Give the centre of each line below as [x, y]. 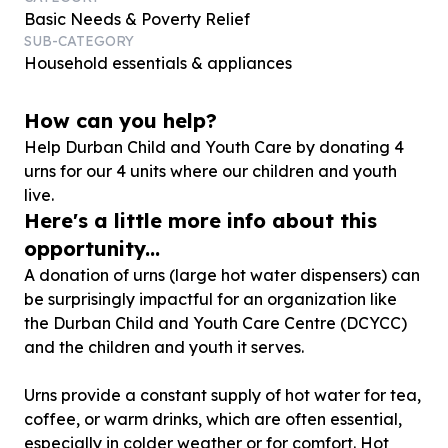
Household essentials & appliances [158, 63]
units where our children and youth [261, 171]
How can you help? [120, 120]
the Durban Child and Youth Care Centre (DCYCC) [215, 323]
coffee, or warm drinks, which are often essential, [213, 419]
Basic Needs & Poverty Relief [137, 19]
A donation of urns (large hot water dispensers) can [222, 275]
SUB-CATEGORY [79, 41]
